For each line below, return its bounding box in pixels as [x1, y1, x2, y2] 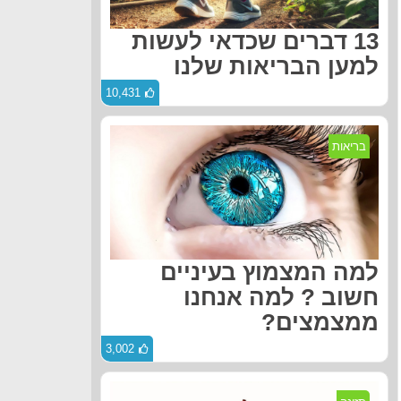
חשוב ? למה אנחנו [183, 285, 379, 311]
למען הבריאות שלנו [174, 54, 379, 80]
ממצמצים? [261, 310, 379, 336]
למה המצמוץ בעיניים [160, 260, 379, 286]
